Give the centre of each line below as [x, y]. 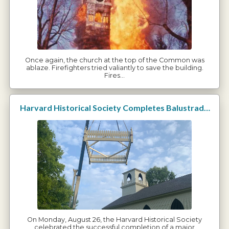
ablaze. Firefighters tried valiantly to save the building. [114, 67]
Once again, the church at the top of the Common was [114, 60]
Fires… [114, 75]
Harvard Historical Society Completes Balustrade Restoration [207, 108]
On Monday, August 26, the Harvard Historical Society [114, 219]
